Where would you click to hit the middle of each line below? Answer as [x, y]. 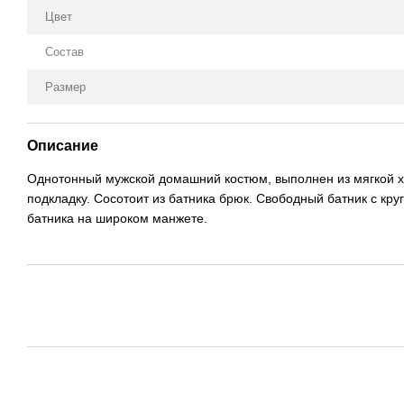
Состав [64, 51]
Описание [63, 145]
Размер [65, 87]
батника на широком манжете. [117, 218]
